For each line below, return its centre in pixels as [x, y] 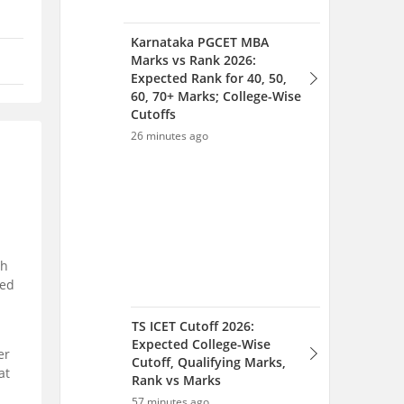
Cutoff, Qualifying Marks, [209, 362]
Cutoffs [153, 114]
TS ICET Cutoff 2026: [193, 326]
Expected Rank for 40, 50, [209, 78]
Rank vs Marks [176, 380]
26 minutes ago [170, 136]
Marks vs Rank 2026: [193, 60]
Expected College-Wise [201, 344]
